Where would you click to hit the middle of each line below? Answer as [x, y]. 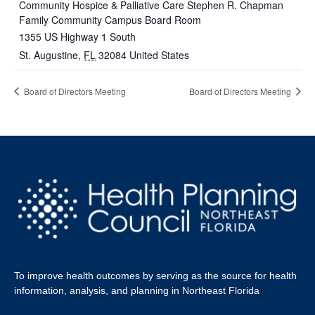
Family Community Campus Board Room [110, 20]
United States [159, 55]
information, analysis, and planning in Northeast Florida [137, 291]
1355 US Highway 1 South [77, 37]
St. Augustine [49, 55]
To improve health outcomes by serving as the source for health [155, 276]
